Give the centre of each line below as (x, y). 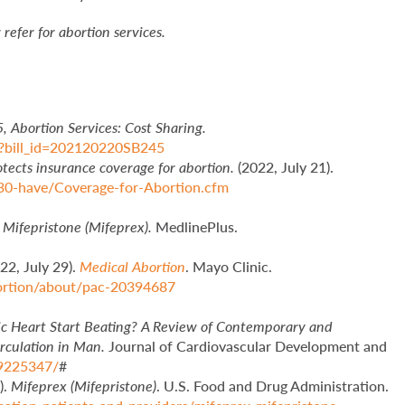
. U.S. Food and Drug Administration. (273, 386)
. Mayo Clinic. (231, 267)
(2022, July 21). (286, 167)
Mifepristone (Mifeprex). (80, 227)
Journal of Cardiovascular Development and (248, 346)
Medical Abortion (133, 267)
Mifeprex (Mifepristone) (84, 386)
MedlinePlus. (197, 227)
